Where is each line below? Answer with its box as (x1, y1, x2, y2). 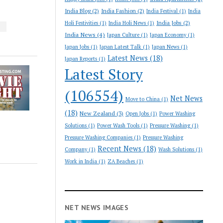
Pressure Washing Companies (65, 134, 133, 141)
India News (65, 30, 96, 39)
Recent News (98, 144, 142, 153)
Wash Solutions (158, 146, 195, 153)
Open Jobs (125, 110, 149, 117)
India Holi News (109, 19, 146, 26)
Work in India (65, 158, 98, 165)
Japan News (152, 43, 180, 50)
